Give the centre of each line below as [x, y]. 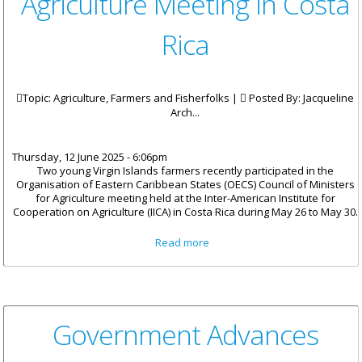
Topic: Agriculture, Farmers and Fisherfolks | [131, 98]
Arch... [185, 113]
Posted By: [275, 98]
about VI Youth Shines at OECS [286, 242]
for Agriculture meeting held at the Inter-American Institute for [185, 198]
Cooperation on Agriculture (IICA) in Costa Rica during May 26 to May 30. [185, 212]
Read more [183, 243]
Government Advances [185, 335]
